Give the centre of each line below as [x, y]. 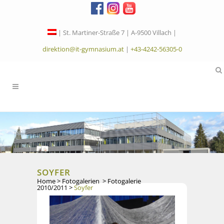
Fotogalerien [81, 181]
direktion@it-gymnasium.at [83, 49]
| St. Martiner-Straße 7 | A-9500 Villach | [117, 32]
